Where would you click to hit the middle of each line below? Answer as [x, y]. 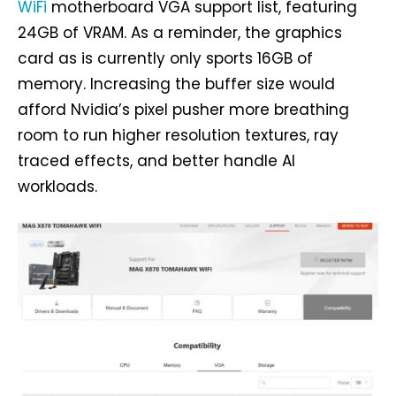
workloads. [57, 187]
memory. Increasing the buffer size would [176, 84]
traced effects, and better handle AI [156, 161]
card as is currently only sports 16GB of [165, 59]
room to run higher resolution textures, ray [178, 136]
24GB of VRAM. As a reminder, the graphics [180, 33]
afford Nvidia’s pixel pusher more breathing [183, 110]
